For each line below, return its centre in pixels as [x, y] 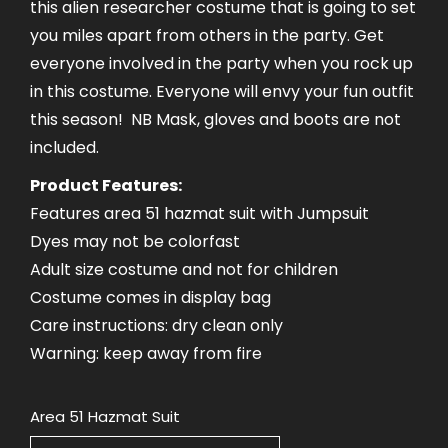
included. [64, 147]
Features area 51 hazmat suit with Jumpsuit [199, 213]
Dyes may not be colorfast [135, 241]
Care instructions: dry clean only [156, 325]
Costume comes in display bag [150, 297]
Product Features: [106, 185]
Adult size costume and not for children [184, 269]
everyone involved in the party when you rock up [221, 63]
